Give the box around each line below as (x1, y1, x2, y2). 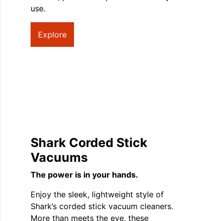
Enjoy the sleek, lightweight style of (31, 189, 164, 199)
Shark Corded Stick (31, 135, 147, 150)
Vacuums (31, 149, 88, 165)
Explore (38, 29, 67, 39)
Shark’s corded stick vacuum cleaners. (31, 201, 173, 211)
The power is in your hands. (31, 169, 138, 180)
